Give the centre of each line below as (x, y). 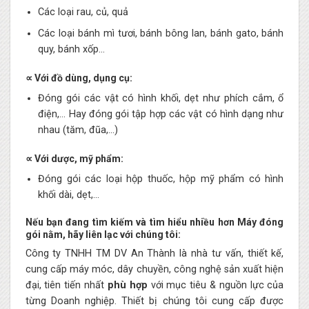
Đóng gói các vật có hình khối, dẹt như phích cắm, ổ (161, 99)
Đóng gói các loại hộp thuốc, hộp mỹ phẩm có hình (161, 179)
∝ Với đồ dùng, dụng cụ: (79, 78)
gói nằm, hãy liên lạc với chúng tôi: (103, 234)
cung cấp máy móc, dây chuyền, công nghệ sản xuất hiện (154, 269)
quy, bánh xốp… (72, 50)
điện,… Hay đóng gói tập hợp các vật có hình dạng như (161, 114)
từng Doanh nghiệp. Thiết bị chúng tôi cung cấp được (154, 301)
